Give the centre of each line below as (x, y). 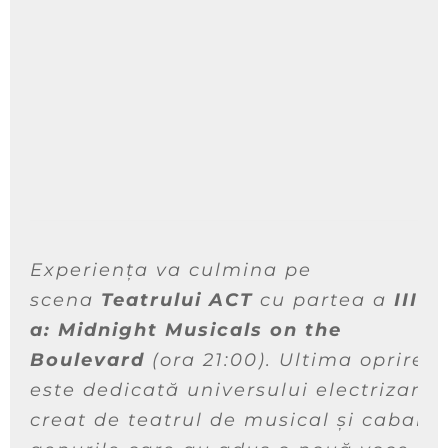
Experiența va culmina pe (171, 270)
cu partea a (320, 300)
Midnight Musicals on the (200, 330)
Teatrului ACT (177, 300)
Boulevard (87, 360)
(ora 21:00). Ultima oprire (285, 360)
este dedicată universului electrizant (232, 390)
